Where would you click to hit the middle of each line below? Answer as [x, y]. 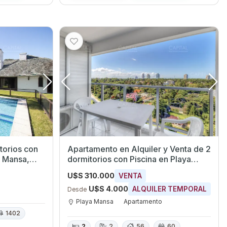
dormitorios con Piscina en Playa [98, 159]
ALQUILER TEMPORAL [169, 189]
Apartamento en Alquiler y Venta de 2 [139, 149]
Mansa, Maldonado [103, 169]
